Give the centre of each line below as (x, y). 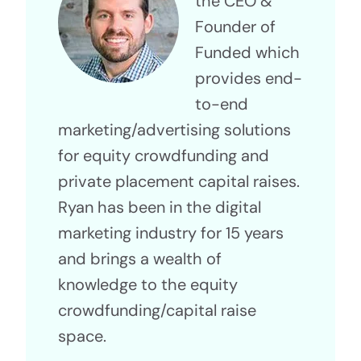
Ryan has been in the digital (159, 207)
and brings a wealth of (139, 259)
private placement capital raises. (178, 181)
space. (82, 336)
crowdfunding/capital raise (157, 310)
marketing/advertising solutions (174, 130)
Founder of (235, 27)
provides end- (248, 78)
